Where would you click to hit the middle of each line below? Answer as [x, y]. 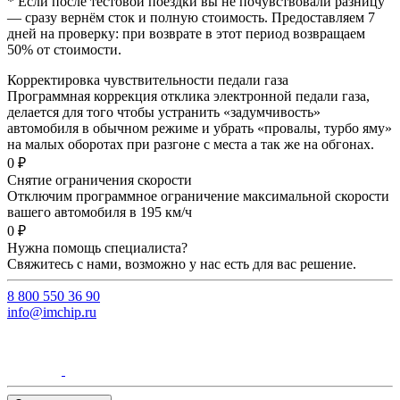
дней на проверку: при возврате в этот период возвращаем [186, 33]
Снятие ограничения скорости [100, 179]
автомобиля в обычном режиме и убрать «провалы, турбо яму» [200, 128]
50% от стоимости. [64, 49]
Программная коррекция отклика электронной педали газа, [188, 96]
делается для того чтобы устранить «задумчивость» [164, 112]
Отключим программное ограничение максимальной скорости [198, 196]
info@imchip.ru [52, 312]
